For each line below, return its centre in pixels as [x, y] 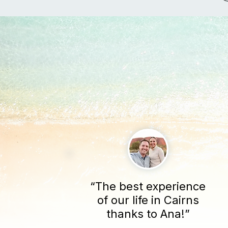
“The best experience [148, 186]
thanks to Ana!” [148, 214]
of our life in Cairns [148, 200]
